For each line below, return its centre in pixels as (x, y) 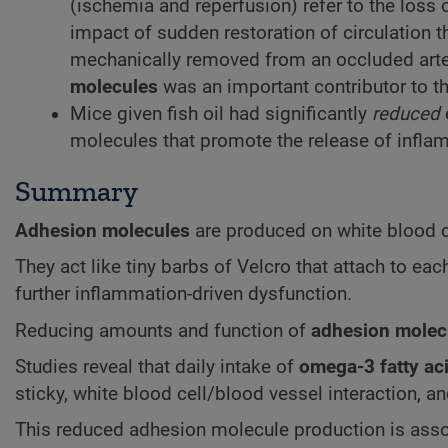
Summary (76, 191)
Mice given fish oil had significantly (221, 114)
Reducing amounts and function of (163, 330)
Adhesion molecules (102, 231)
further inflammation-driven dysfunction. (183, 294)
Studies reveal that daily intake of (157, 367)
